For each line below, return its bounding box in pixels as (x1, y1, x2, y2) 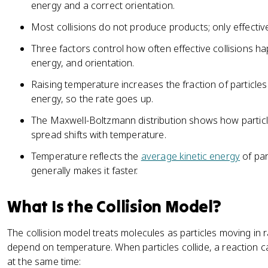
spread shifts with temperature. (31, 128, 166, 141)
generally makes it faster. (31, 164, 138, 177)
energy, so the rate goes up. (31, 92, 154, 105)
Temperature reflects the (31, 150, 141, 163)
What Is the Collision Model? (7, 196, 221, 217)
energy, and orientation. (31, 56, 135, 69)
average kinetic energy (141, 150, 240, 163)
